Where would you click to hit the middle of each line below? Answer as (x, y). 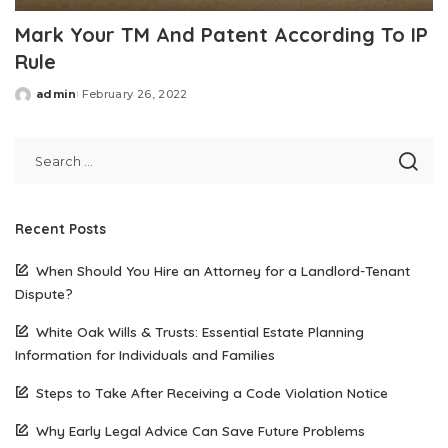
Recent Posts (60, 229)
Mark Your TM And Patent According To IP (221, 35)
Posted (38, 101)
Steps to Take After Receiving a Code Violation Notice (212, 393)
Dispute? (44, 294)
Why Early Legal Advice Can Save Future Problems (200, 431)
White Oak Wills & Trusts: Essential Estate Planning (200, 332)
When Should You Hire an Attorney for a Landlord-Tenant (223, 271)
